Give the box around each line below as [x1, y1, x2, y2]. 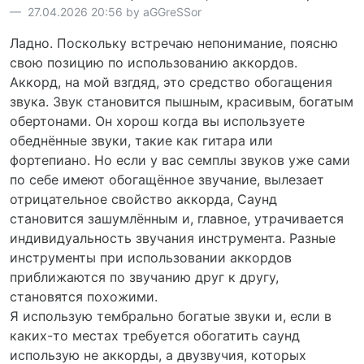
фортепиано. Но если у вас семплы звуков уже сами [10, 151, 350, 168]
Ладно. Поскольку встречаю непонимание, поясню [10, 34, 338, 51]
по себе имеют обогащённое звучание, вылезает [10, 171, 324, 188]
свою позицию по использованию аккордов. [10, 54, 297, 71]
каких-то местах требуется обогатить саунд [10, 327, 300, 344]
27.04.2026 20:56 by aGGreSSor [24, 4, 201, 19]
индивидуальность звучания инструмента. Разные [10, 229, 336, 246]
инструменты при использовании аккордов [10, 249, 292, 266]
